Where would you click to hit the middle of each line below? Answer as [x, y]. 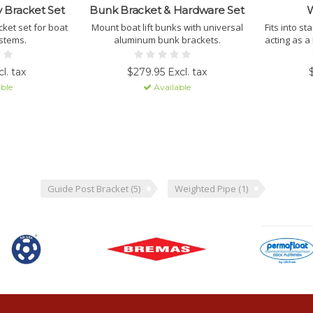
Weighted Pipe [206, 189]
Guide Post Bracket [89, 189]
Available [171, 87]
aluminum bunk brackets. [167, 40]
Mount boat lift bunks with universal [167, 28]
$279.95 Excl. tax [167, 72]
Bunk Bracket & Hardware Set [167, 10]
